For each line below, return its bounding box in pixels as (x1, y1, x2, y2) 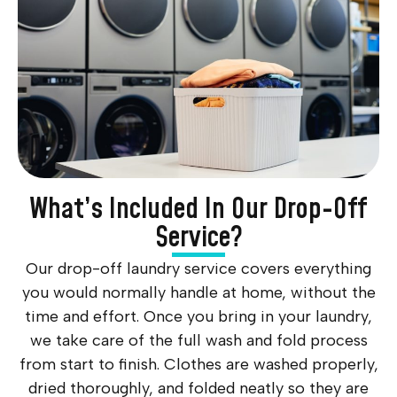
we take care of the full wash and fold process (29, 330, 368, 350)
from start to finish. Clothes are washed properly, (19, 354, 378, 374)
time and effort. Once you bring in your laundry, (25, 306, 372, 326)
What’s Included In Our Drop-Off (29, 189, 368, 230)
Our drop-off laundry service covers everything (26, 258, 371, 278)
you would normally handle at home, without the (21, 282, 376, 302)
